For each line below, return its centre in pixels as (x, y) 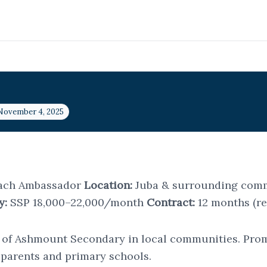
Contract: (171, 202)
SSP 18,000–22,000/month (77, 202)
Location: (108, 185)
